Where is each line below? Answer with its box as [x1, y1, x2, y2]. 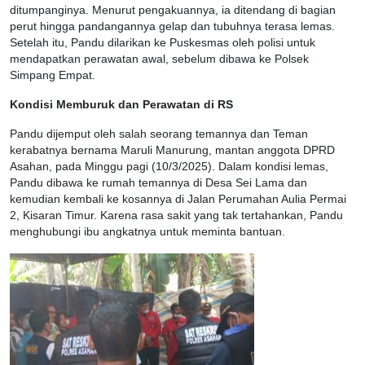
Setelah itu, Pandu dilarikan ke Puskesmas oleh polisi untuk [10, 37, 315, 50]
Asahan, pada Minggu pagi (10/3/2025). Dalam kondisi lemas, [10, 161, 328, 174]
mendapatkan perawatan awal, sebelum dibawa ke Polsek [10, 53, 309, 66]
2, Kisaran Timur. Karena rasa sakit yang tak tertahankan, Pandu [10, 209, 343, 222]
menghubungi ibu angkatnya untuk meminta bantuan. [10, 226, 285, 239]
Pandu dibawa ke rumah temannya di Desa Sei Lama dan [10, 177, 307, 190]
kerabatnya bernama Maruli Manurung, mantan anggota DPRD [10, 144, 335, 157]
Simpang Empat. [10, 69, 95, 82]
